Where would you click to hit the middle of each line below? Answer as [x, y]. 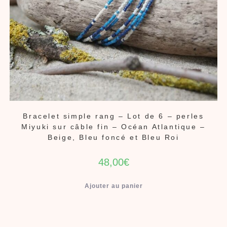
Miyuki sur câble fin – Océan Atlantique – [113, 126]
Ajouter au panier [113, 186]
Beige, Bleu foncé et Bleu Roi [113, 137]
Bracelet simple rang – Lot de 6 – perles [113, 116]
